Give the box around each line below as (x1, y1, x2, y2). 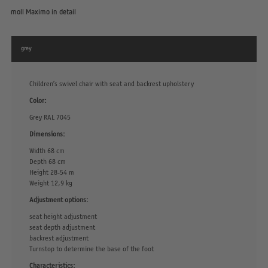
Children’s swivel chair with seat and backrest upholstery (29, 78, 194, 88)
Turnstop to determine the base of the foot (29, 243, 154, 253)
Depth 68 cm (29, 156, 66, 166)
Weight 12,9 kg (29, 178, 72, 187)
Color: (29, 95, 47, 105)
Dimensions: (29, 129, 65, 138)
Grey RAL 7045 (29, 112, 71, 121)
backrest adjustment (29, 233, 89, 242)
